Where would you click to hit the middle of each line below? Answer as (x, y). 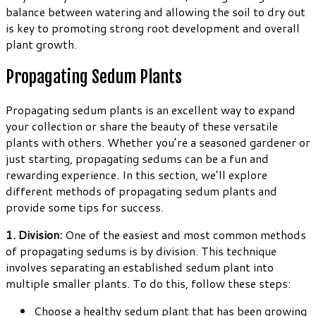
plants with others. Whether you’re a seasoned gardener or (158, 142)
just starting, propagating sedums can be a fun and (137, 158)
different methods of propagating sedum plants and (141, 190)
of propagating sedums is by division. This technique (141, 250)
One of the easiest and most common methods (184, 234)
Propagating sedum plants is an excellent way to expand (151, 109)
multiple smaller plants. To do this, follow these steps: (148, 283)
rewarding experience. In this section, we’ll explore (136, 174)
